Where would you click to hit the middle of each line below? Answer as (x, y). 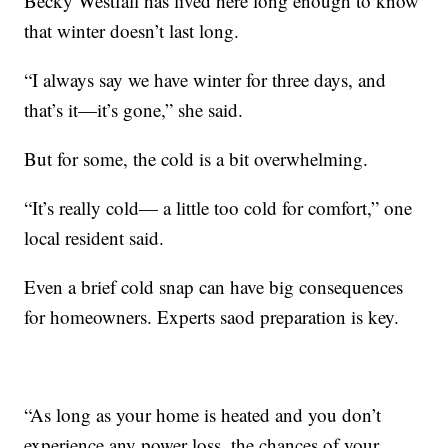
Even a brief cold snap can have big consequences (214, 286)
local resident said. (94, 237)
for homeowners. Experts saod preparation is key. (212, 316)
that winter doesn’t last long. (132, 30)
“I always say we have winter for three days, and (205, 79)
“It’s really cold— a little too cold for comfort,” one (218, 207)
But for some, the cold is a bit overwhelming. (196, 158)
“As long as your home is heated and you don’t (203, 414)
